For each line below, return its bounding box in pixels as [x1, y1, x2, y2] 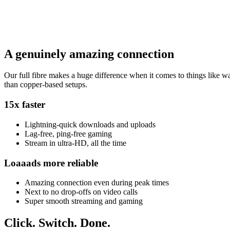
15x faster [4, 99, 45, 110]
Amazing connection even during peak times [25, 178, 169, 187]
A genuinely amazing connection [4, 47, 174, 61]
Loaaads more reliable [4, 157, 98, 168]
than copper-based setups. [4, 80, 87, 89]
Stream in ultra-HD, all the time [25, 138, 126, 147]
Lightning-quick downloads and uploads [25, 120, 156, 129]
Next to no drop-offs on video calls [25, 187, 138, 197]
